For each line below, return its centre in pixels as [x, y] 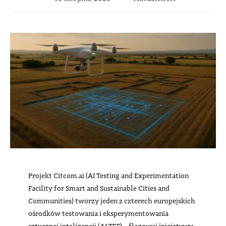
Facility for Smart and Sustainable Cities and [99, 188]
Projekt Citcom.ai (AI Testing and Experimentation [109, 176]
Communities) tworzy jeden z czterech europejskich [112, 201]
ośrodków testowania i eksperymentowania [99, 214]
